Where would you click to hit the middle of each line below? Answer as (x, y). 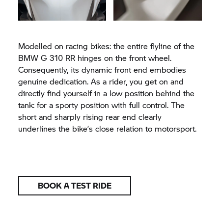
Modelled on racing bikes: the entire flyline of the (107, 46)
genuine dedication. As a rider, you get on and (101, 81)
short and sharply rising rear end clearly (90, 116)
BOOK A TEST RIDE (75, 185)
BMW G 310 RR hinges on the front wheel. (95, 57)
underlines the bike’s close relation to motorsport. (108, 128)
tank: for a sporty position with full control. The (102, 105)
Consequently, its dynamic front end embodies (102, 69)
